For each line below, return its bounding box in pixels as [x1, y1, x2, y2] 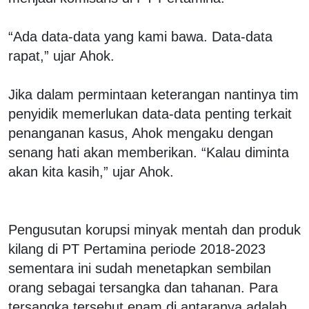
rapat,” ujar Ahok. [8, 48, 114, 63]
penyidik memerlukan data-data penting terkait [8, 106, 292, 121]
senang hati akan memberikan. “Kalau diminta [8, 144, 289, 160]
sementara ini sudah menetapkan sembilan [8, 260, 271, 276]
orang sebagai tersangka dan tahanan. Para [8, 279, 278, 295]
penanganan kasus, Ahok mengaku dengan [8, 125, 273, 141]
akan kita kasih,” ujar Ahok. [8, 163, 174, 179]
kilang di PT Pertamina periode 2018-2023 [8, 241, 266, 257]
